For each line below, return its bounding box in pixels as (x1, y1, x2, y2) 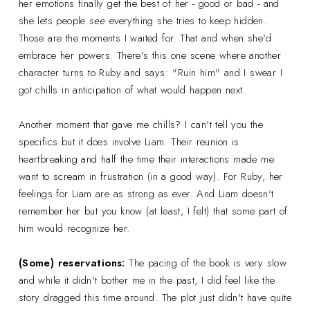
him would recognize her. (18, 220, 134, 236)
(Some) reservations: (18, 255, 129, 271)
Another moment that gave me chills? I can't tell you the (18, 116, 264, 132)
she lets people (18, 12, 90, 28)
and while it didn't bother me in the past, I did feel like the (18, 272, 275, 288)
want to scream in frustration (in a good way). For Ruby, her (18, 168, 283, 184)
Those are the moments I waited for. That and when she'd (18, 30, 272, 46)
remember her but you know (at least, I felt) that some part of (18, 203, 288, 219)
